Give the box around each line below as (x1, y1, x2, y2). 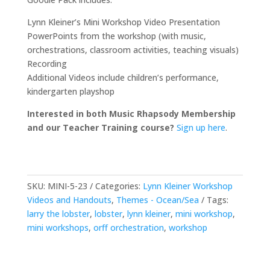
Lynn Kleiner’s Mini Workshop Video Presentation (27, 16, 220, 28)
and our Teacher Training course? (27, 122, 174, 134)
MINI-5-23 (47, 180, 87, 192)
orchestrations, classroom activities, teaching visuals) (27, 44, 239, 56)
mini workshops (27, 222, 89, 234)
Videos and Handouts (27, 194, 111, 206)
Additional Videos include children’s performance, (27, 72, 219, 84)
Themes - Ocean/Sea (116, 194, 199, 206)
